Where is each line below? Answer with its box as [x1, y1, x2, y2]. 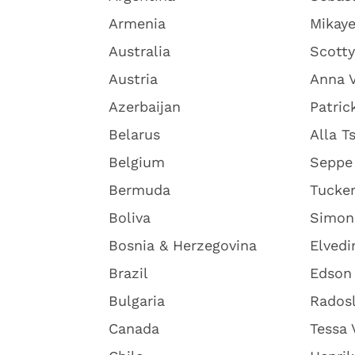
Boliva [109, 209, 151, 226]
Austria [109, 71, 158, 87]
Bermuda [109, 181, 170, 198]
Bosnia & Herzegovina [109, 237, 257, 254]
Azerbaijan [109, 98, 181, 115]
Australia [109, 43, 170, 59]
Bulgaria [109, 292, 165, 309]
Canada [109, 320, 159, 337]
